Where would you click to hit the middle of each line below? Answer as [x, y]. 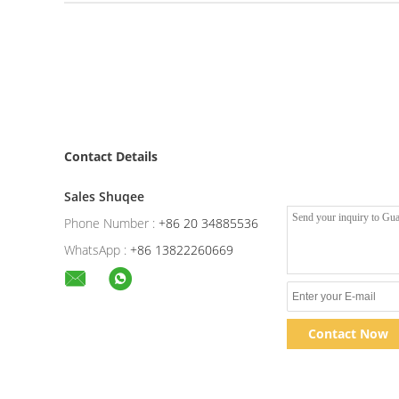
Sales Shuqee [104, 196]
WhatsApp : [95, 250]
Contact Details [111, 156]
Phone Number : [110, 223]
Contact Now [348, 334]
